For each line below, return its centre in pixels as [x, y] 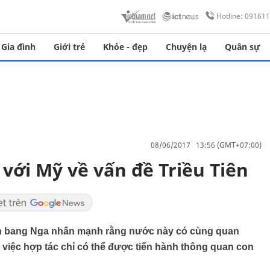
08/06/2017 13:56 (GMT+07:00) [206, 145]
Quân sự [243, 47]
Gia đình [18, 47]
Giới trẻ [69, 47]
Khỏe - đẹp [125, 47]
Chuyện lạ [186, 47]
